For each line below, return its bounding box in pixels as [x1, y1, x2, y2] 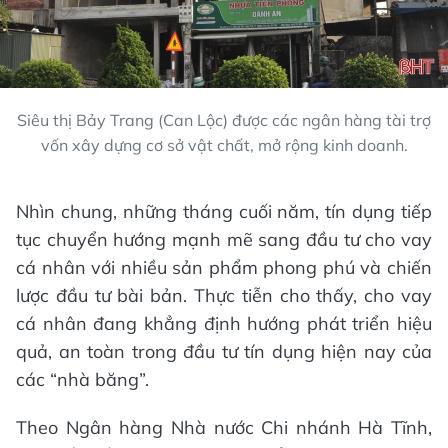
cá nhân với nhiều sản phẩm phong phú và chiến [16, 256, 432, 280]
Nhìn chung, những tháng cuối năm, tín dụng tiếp [16, 200, 432, 224]
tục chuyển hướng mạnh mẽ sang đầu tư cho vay [16, 228, 432, 252]
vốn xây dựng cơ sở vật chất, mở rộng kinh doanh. [40, 135, 408, 156]
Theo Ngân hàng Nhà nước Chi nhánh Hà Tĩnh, [16, 416, 432, 440]
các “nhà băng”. [16, 368, 149, 392]
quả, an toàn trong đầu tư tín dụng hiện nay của [16, 340, 432, 364]
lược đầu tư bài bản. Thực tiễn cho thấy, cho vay [16, 284, 432, 308]
